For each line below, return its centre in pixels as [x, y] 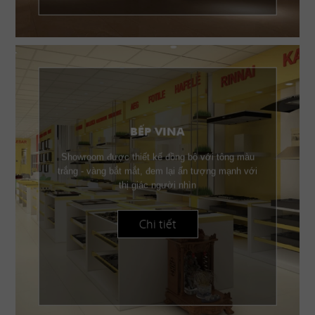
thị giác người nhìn [157, 185]
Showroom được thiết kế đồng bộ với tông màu [157, 157]
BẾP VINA [157, 133]
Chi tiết [157, 224]
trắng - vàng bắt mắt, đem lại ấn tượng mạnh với [157, 171]
